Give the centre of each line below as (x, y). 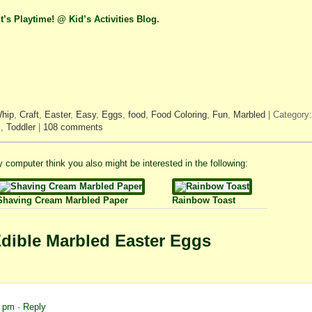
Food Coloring (179, 115)
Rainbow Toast (203, 200)
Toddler (21, 127)
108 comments (73, 127)
